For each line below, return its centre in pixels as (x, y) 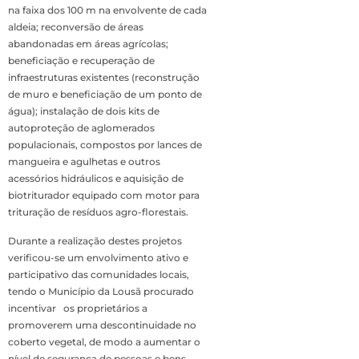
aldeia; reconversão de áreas (76, 27)
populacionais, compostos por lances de (105, 145)
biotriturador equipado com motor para (104, 196)
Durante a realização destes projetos (95, 241)
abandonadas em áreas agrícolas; (88, 44)
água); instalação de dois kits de (84, 111)
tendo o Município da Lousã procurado (101, 292)
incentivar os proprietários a (78, 309)
